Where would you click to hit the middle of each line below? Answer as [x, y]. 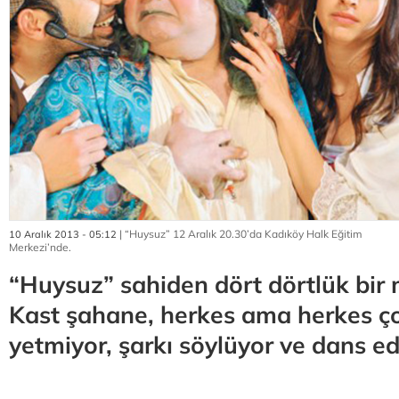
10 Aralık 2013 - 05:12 [63, 235]
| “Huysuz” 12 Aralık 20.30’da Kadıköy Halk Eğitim [240, 234]
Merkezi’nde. [40, 248]
